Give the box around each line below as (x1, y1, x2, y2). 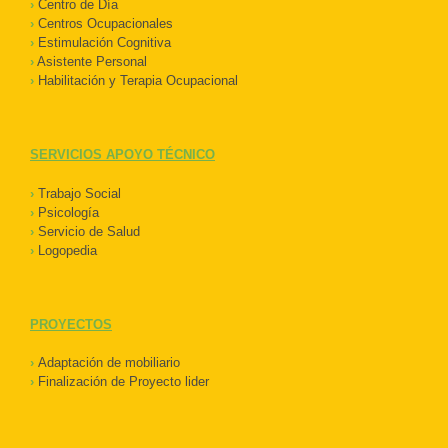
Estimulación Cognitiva (34, 35, 171, 51)
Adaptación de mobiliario (34, 355, 180, 371)
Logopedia (34, 242, 97, 258)
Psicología (34, 204, 99, 220)
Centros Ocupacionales (34, 16, 173, 32)
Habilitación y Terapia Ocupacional (34, 73, 238, 89)
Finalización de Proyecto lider (34, 374, 209, 390)
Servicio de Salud (34, 223, 140, 239)
